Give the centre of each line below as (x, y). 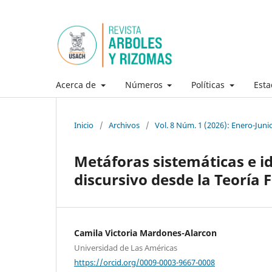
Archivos (124, 125)
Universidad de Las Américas (126, 247)
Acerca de (77, 84)
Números (145, 84)
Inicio (84, 125)
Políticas (209, 84)
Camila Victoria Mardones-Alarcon (145, 233)
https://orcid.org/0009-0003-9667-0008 (144, 262)
